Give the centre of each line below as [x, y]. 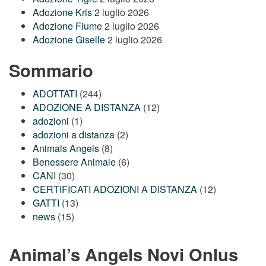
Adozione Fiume [67, 26]
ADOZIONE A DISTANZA [87, 107]
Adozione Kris [62, 12]
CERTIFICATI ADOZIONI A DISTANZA [115, 189]
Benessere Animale [74, 162]
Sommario [51, 70]
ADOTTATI [55, 94]
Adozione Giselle [69, 39]
